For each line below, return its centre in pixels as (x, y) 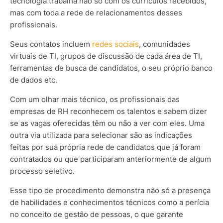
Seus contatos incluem (51, 44)
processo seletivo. (42, 171)
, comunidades (165, 44)
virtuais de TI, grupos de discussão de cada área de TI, (106, 56)
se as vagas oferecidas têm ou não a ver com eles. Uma (107, 123)
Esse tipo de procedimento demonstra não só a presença (110, 191)
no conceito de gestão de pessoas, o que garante (97, 215)
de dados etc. (34, 80)
